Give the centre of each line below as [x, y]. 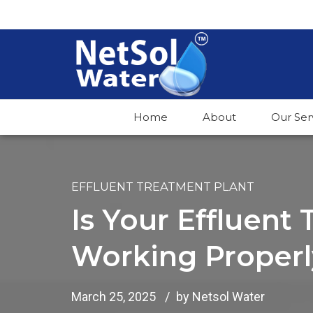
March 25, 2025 [114, 296]
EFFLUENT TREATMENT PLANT [163, 187]
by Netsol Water [220, 296]
